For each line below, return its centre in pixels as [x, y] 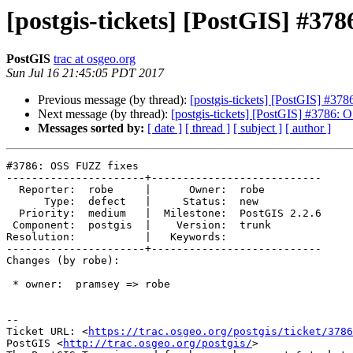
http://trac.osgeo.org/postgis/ [158, 344]
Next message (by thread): [104, 114]
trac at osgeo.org [95, 59]
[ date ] [165, 128]
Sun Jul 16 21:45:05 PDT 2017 [85, 73]
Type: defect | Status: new [25, 202]
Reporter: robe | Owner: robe [13, 190]
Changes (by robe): [63, 261]
